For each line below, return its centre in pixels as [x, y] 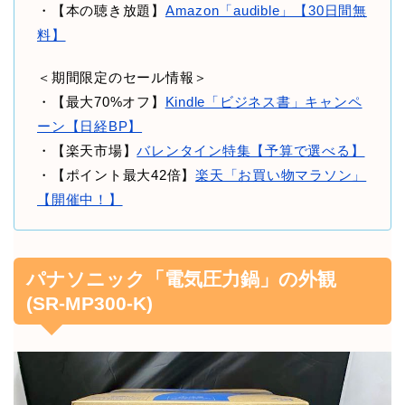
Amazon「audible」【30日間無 [266, 10]
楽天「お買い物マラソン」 [281, 174]
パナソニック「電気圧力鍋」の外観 [181, 278]
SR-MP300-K [89, 303]
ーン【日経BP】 [90, 126]
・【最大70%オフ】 [101, 101]
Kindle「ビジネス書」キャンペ [264, 101]
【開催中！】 [80, 199]
